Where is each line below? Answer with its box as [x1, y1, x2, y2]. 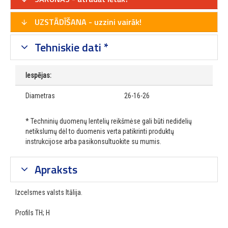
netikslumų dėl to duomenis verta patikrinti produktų [25, 127, 174, 136]
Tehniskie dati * [32, 39, 108, 56]
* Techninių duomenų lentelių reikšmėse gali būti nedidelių [25, 117, 192, 126]
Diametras [25, 92, 55, 100]
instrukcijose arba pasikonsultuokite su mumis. [25, 137, 161, 146]
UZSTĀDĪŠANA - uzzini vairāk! [33, 16, 141, 28]
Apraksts [32, 161, 77, 179]
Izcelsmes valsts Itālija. [15, 188, 82, 197]
